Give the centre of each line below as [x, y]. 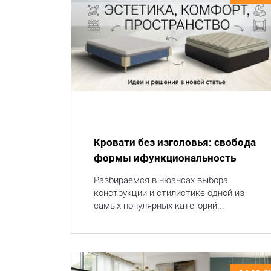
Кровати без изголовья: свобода [175, 142]
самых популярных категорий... [159, 206]
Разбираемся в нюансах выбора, [162, 180]
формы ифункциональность [165, 158]
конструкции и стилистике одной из [169, 193]
